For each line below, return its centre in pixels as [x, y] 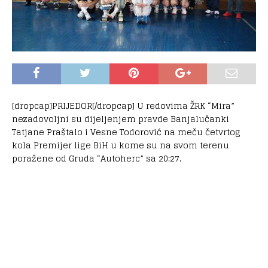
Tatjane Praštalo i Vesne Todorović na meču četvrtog [126, 132]
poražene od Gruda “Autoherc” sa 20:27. [97, 158]
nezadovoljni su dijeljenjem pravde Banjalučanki [121, 118]
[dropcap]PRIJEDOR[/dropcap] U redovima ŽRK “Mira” [123, 105]
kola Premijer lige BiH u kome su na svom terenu [121, 145]
